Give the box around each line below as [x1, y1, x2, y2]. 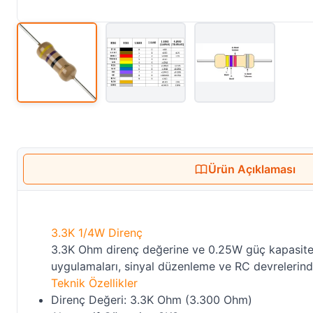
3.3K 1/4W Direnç [51, 225, 143, 240]
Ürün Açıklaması [208, 161, 296, 176]
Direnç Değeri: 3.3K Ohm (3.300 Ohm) [51, 292, 252, 307]
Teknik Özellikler [51, 275, 138, 290]
